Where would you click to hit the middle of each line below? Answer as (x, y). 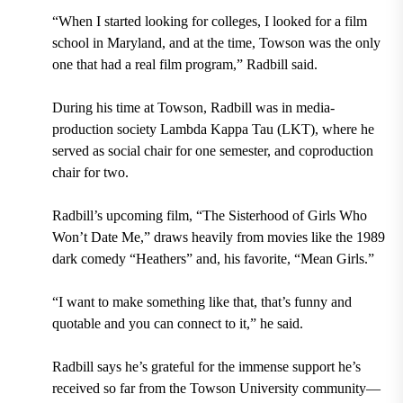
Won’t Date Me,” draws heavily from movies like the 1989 (218, 237)
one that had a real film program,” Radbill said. (184, 64)
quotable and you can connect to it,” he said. (177, 323)
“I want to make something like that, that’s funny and (201, 301)
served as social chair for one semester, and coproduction (212, 150)
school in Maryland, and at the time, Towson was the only (216, 42)
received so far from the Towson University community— (216, 388)
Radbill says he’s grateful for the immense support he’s (206, 366)
